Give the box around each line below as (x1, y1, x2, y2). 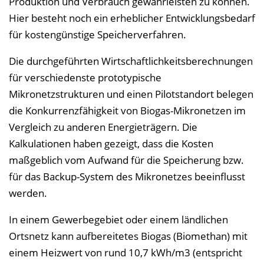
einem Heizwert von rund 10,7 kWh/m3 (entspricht (9, 246, 242, 259)
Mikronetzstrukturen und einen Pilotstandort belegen (9, 87, 253, 101)
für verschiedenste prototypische (9, 71, 161, 84)
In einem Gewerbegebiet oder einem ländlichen (9, 213, 228, 226)
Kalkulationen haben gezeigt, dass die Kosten (9, 137, 213, 150)
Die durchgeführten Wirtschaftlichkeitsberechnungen (9, 54, 253, 68)
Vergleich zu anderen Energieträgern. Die (9, 120, 197, 134)
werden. (9, 186, 47, 200)
